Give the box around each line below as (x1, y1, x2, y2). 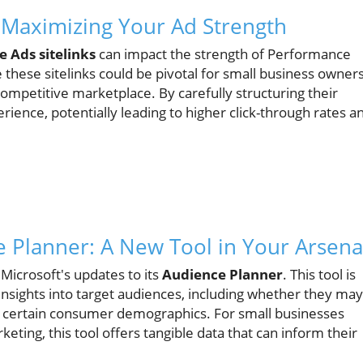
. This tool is (283, 265, 356, 284)
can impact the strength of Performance (96, 45, 351, 63)
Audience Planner (162, 265, 283, 284)
